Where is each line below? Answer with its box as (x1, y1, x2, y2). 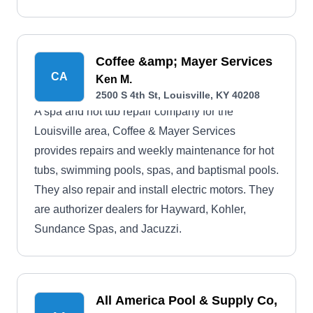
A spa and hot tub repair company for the (34, 105, 233, 117)
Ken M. (96, 73, 132, 85)
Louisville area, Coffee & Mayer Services (34, 125, 235, 137)
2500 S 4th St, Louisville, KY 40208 (96, 89, 260, 101)
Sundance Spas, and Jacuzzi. (34, 223, 182, 235)
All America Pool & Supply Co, (96, 293, 277, 307)
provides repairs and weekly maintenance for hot (34, 145, 274, 156)
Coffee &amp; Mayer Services (96, 54, 272, 68)
